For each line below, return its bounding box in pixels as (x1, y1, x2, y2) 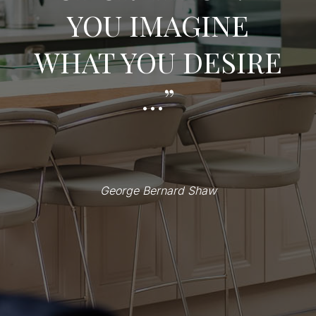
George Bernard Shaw (99, 183, 217, 197)
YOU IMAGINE (67, 6, 249, 44)
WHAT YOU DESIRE (34, 43, 282, 80)
